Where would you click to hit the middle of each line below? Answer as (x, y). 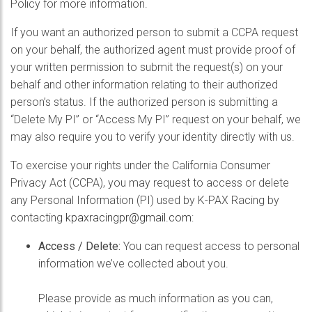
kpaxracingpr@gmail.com (128, 218)
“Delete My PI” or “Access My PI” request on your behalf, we (156, 119)
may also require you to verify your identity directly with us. (153, 137)
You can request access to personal (210, 246)
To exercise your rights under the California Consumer (140, 165)
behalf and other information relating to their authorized (144, 85)
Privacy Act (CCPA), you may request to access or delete (150, 183)
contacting (38, 218)
